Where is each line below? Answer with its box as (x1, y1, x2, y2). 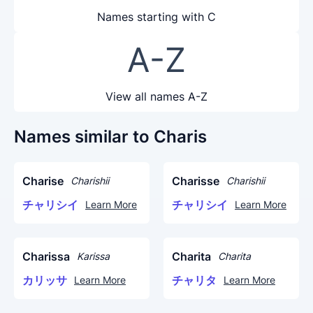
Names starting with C (97, 10, 216, 24)
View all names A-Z (105, 89, 208, 103)
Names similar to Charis (14, 126, 207, 147)
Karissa (77, 250, 110, 262)
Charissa (22, 249, 70, 263)
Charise (22, 174, 64, 188)
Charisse (172, 174, 219, 188)
